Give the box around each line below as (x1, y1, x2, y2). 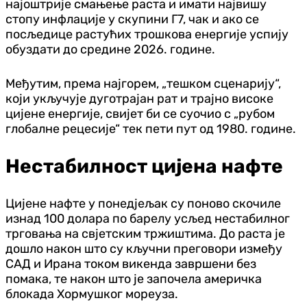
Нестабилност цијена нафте (5, 154, 283, 177)
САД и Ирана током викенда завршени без (5, 256, 256, 271)
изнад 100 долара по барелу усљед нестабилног (5, 210, 290, 226)
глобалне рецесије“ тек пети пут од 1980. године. (5, 121, 296, 136)
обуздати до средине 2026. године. (5, 41, 215, 57)
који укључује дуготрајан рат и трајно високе (5, 90, 273, 106)
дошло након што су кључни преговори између (5, 241, 282, 256)
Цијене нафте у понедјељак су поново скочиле (5, 195, 281, 211)
